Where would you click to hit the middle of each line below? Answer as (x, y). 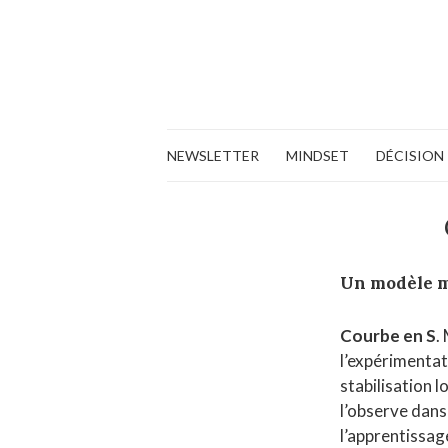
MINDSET (317, 155)
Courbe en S (388, 335)
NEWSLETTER (213, 155)
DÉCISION (410, 155)
